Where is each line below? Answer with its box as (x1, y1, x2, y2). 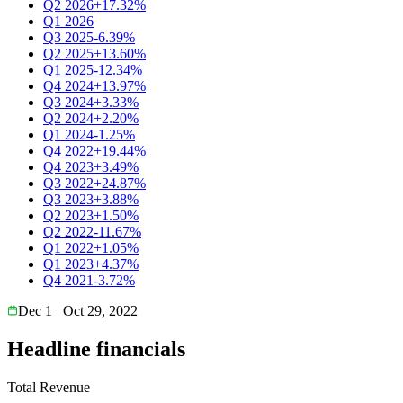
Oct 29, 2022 (63, 302, 138, 318)
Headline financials (7, 336, 185, 361)
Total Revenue (7, 379, 90, 395)
